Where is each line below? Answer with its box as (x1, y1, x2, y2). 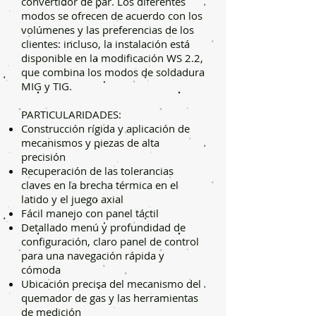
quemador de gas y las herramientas (21, 290, 198, 305)
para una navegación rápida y (21, 248, 164, 262)
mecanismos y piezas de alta (21, 135, 159, 150)
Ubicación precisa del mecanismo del (21, 276, 201, 291)
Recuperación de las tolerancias (21, 163, 174, 178)
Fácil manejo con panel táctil (21, 205, 159, 220)
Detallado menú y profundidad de (21, 219, 186, 234)
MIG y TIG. (21, 78, 72, 93)
